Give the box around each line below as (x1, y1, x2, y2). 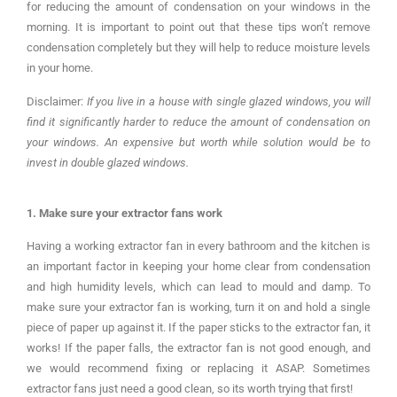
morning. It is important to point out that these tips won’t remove (27, 20, 370, 35)
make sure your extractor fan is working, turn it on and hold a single (27, 300, 370, 315)
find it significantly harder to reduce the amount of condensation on (27, 114, 370, 128)
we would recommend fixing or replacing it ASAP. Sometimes (27, 362, 370, 376)
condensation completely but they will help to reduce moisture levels (27, 41, 370, 55)
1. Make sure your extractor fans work (27, 206, 222, 220)
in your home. (27, 61, 93, 75)
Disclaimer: (27, 94, 87, 108)
